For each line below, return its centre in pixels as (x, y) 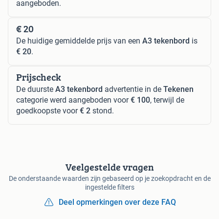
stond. (102, 111)
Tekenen (178, 89)
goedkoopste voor (48, 111)
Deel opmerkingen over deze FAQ (117, 202)
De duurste (36, 89)
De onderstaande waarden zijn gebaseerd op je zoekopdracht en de (109, 179)
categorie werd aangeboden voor (73, 100)
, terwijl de (167, 100)
